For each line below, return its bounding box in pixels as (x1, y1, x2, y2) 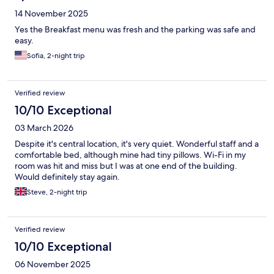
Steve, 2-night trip (27, 187, 87, 198)
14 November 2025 (15, 8, 88, 20)
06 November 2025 (15, 259, 91, 270)
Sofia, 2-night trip (27, 51, 85, 61)
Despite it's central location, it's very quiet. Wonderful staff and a (15, 138, 259, 150)
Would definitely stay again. (15, 171, 120, 183)
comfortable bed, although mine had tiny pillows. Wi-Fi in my (15, 149, 246, 161)
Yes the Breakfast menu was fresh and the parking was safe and (15, 24, 256, 35)
